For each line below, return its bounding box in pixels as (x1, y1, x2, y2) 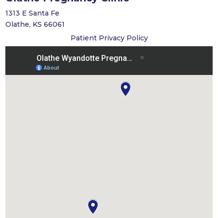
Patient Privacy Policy (70, 34, 148, 43)
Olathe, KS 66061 (5, 20, 65, 29)
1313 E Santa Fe (5, 9, 60, 18)
